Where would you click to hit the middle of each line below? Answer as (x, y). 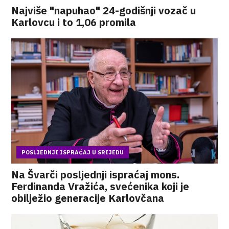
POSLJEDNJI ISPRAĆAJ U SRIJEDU (73, 152)
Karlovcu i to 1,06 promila (74, 22)
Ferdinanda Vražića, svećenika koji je (100, 186)
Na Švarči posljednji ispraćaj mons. (96, 175)
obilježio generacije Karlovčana (88, 198)
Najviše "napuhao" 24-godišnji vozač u (104, 10)
